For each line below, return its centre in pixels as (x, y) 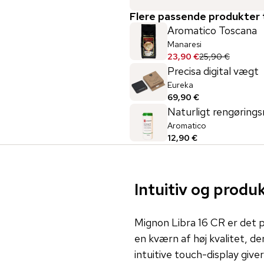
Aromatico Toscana (212, 30)
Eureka (180, 85)
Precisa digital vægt (213, 71)
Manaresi (184, 44)
